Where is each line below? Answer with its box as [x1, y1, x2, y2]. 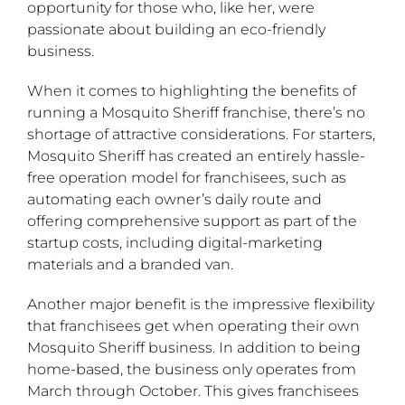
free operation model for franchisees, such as [27, 169, 346, 187]
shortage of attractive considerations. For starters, [27, 126, 375, 144]
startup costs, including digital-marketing [27, 234, 323, 252]
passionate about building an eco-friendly [27, 21, 325, 39]
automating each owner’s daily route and [27, 191, 322, 209]
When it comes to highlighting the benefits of [27, 82, 356, 100]
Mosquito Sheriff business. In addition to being [27, 339, 361, 357]
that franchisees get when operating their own [27, 317, 360, 335]
